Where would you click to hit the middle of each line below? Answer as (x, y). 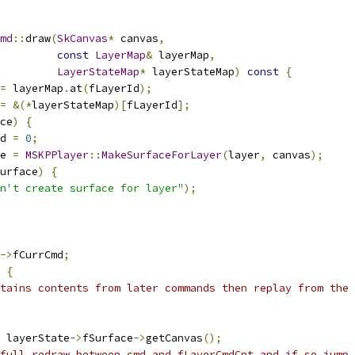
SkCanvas (82, 38)
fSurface (108, 338)
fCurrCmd (38, 255)
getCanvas (174, 338)
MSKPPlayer (57, 155)
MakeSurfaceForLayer (162, 155)
